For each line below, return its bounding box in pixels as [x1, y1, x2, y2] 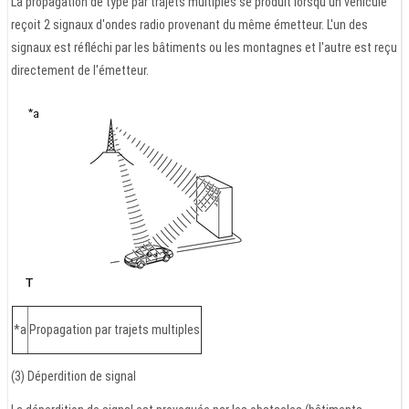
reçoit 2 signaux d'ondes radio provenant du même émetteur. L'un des [11, 17, 368, 33]
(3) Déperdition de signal [11, 369, 136, 384]
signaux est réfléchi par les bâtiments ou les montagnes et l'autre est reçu [11, 40, 397, 56]
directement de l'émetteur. [11, 63, 149, 79]
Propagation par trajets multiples [29, 322, 200, 338]
